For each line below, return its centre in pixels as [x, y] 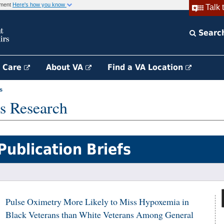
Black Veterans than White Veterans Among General [99, 214]
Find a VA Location [146, 67]
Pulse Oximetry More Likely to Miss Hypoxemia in [97, 201]
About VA [66, 67]
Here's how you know [39, 4]
